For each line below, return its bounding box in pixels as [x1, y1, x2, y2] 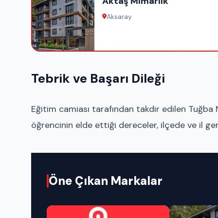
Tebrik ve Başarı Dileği [31, 71, 165, 87]
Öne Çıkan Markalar [49, 173, 163, 188]
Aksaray [107, 12, 132, 21]
